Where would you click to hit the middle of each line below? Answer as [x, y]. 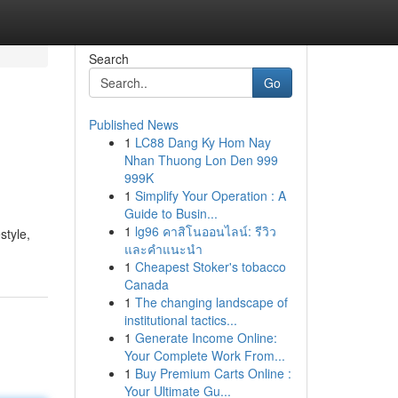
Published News [133, 124]
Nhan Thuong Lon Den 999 [201, 160]
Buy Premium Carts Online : [213, 373]
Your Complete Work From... [204, 355]
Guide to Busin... [171, 213]
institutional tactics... [180, 320]
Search [108, 59]
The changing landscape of [211, 302]
